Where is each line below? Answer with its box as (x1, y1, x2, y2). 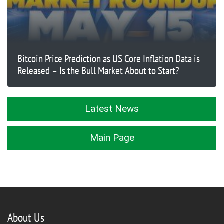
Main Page (89, 131, 134, 143)
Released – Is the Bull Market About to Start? (17, 63, 179, 77)
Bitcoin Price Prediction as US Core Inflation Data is (17, 51, 200, 65)
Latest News (85, 102, 139, 114)
